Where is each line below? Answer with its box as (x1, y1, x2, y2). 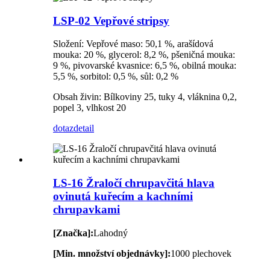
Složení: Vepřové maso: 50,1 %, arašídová (53, 39, 213, 49)
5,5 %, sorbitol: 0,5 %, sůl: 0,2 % (53, 71, 178, 82)
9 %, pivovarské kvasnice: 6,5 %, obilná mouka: (53, 60, 236, 71)
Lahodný (93, 227, 128, 238)
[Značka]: (53, 227, 93, 238)
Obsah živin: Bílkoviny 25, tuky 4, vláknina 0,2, (53, 92, 237, 102)
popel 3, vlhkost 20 (53, 102, 126, 113)
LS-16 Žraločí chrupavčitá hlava (53, 177, 215, 190)
